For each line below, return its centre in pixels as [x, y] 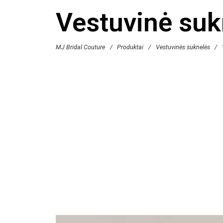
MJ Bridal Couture [80, 47]
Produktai [130, 47]
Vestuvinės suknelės [183, 47]
